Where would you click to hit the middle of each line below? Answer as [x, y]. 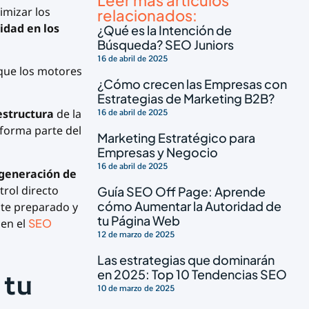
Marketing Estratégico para [177, 137]
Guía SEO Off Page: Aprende [182, 191]
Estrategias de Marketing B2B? [186, 98]
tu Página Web [139, 220]
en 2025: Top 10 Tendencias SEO [192, 274]
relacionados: [148, 15]
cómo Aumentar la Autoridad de [190, 206]
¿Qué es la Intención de [165, 30]
